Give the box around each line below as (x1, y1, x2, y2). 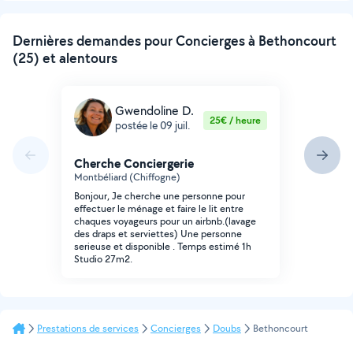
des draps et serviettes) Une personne (74, 227, 242, 240)
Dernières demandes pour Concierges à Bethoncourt (13, 32, 336, 50)
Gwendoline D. (115, 102, 194, 119)
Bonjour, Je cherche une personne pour (74, 189, 245, 203)
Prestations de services (37, 321, 139, 335)
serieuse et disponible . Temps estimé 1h (74, 240, 251, 253)
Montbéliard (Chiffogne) (74, 170, 180, 184)
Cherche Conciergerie (74, 154, 194, 172)
